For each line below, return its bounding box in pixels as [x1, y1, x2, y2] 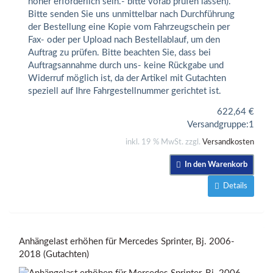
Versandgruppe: [187, 119, 249, 129]
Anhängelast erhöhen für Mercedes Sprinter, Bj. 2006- [19, 236, 235, 246]
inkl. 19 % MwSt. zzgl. [126, 138, 202, 146]
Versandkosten [202, 138, 254, 146]
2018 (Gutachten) [19, 249, 89, 259]
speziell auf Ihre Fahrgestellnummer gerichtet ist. [28, 87, 221, 96]
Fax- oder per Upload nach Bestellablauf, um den [28, 35, 220, 44]
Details [219, 182, 247, 190]
